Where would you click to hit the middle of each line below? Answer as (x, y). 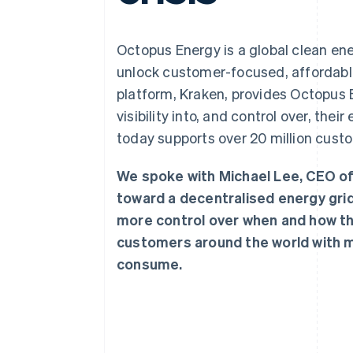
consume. (150, 264)
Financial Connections (118, 28)
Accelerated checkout (113, 13)
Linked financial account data (132, 43)
